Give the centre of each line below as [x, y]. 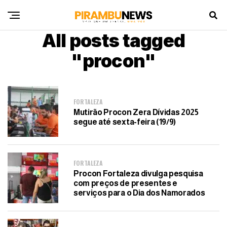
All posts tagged [113, 41]
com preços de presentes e [125, 183]
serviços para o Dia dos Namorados [139, 193]
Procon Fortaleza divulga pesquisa [138, 174]
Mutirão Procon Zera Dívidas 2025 [136, 112]
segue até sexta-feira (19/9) [125, 122]
